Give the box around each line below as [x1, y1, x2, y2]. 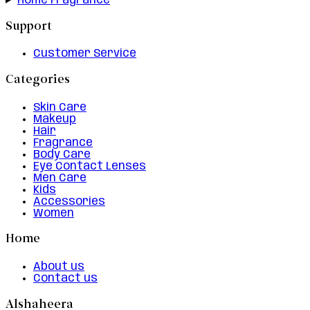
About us [33, 261, 84, 273]
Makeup [33, 113, 76, 125]
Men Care [33, 172, 86, 184]
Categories [6, 72, 70, 89]
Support [6, 19, 52, 35]
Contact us [33, 273, 98, 285]
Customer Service [33, 48, 136, 60]
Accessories [33, 195, 105, 208]
